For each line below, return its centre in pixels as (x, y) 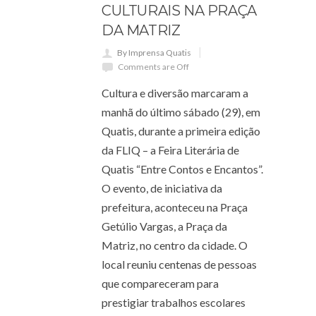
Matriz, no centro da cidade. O (175, 245)
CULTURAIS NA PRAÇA (179, 11)
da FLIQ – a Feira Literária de (170, 150)
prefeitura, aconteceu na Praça (175, 207)
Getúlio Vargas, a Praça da (164, 226)
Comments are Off (153, 67)
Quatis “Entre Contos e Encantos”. (182, 169)
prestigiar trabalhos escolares (174, 302)
